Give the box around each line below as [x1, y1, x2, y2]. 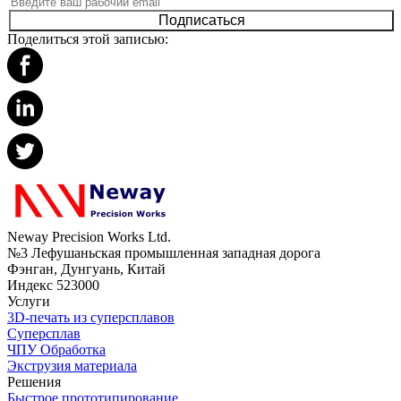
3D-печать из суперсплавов [7, 310, 175, 325]
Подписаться [158, 13, 245, 28]
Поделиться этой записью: [7, 31, 168, 47]
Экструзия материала [7, 358, 137, 373]
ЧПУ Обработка [7, 342, 106, 357]
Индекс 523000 [7, 277, 99, 293]
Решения [7, 374, 61, 389]
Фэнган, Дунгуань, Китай [7, 261, 166, 277]
